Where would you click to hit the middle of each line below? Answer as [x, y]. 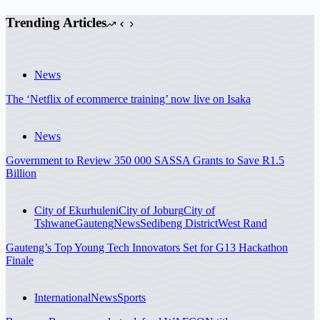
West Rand [242, 223]
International [62, 297]
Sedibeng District [179, 223]
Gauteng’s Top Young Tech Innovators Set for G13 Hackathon [147, 247]
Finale [20, 260]
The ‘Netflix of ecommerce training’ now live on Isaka [128, 99]
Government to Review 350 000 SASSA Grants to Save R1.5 [145, 160]
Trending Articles [56, 23]
